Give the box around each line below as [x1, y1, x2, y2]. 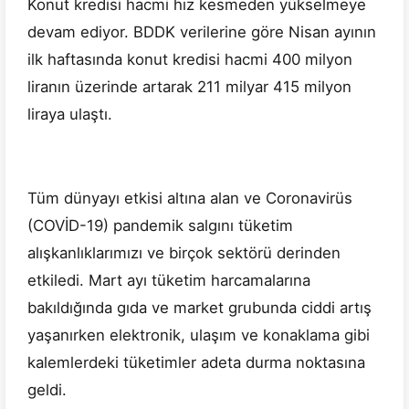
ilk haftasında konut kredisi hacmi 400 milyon [27, 50, 352, 69]
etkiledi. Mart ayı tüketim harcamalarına [27, 271, 310, 290]
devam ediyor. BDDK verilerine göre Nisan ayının [27, 23, 376, 42]
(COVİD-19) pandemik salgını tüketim [27, 216, 293, 236]
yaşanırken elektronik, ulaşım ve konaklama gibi [27, 326, 370, 345]
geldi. [27, 381, 71, 400]
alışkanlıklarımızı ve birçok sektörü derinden [27, 244, 341, 263]
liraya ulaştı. [27, 105, 117, 124]
